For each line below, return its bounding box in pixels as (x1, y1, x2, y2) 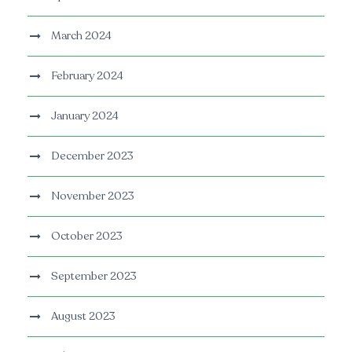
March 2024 (51, 28, 112, 44)
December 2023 (51, 148, 134, 164)
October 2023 (51, 229, 123, 244)
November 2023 (51, 189, 134, 204)
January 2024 (51, 108, 119, 124)
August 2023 (51, 309, 115, 324)
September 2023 (51, 269, 137, 284)
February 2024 (51, 68, 123, 84)
